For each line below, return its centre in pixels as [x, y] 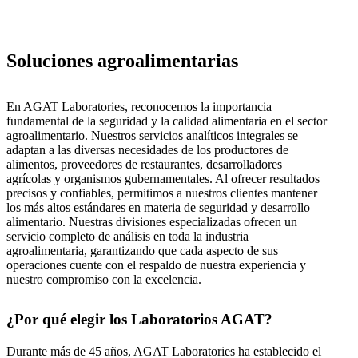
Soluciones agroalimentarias [122, 60]
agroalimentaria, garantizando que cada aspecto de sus [142, 250]
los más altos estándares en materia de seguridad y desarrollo [158, 207]
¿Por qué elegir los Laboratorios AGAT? [139, 319]
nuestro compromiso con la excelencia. [104, 279]
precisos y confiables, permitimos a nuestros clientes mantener [162, 193]
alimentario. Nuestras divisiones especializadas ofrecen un [152, 221]
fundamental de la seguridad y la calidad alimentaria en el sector [167, 121]
